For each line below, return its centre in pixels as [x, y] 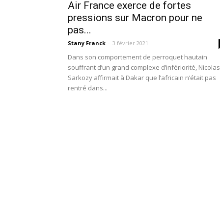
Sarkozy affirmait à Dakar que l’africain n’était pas [142, 78]
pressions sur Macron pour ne [135, 18]
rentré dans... [88, 88]
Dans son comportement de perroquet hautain [137, 57]
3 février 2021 [130, 43]
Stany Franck [87, 43]
